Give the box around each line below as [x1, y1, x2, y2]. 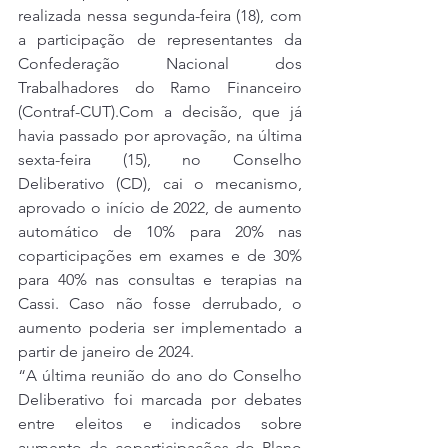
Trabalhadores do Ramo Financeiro [18, 78, 302, 98]
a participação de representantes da [18, 30, 302, 50]
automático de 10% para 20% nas [18, 222, 302, 242]
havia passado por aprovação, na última [18, 126, 302, 146]
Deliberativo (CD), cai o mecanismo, [18, 174, 302, 194]
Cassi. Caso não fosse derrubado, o [18, 294, 302, 314]
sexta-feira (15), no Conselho [18, 150, 302, 170]
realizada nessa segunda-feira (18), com [18, 6, 302, 26]
